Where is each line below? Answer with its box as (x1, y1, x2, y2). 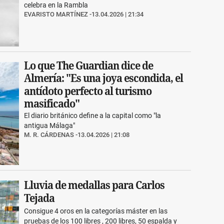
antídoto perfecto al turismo (24, 84, 152, 98)
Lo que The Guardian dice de (24, 59, 153, 72)
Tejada (24, 191, 55, 205)
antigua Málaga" (24, 121, 75, 129)
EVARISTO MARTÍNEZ (24, 10, 88, 18)
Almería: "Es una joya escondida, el (24, 71, 183, 85)
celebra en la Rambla (24, 1, 88, 9)
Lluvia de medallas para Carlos (24, 178, 165, 192)
